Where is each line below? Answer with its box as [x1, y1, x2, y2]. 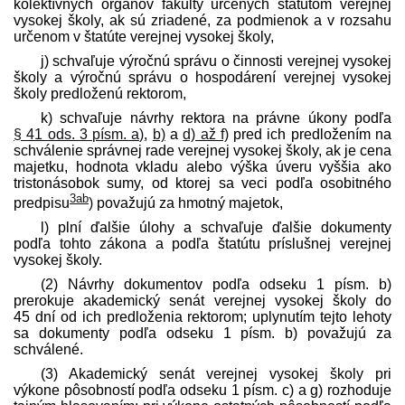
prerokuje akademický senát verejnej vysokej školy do [14, 292, 391, 308]
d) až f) [183, 126, 229, 142]
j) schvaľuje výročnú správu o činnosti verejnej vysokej [41, 52, 391, 69]
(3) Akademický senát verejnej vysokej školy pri [41, 365, 391, 381]
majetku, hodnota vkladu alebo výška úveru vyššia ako [14, 158, 391, 174]
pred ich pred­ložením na [228, 126, 392, 142]
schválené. [14, 341, 83, 357]
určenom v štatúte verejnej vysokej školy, [14, 28, 274, 44]
